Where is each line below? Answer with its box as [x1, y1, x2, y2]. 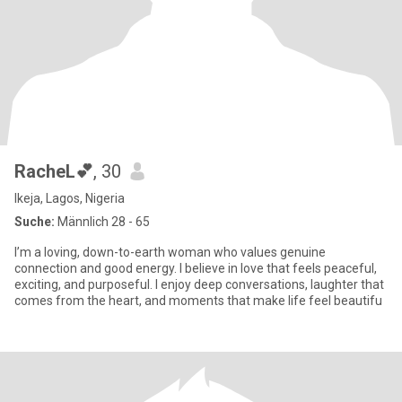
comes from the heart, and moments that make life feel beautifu [14, 293, 382, 308]
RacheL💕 [14, 161, 93, 182]
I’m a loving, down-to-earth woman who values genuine [14, 245, 326, 259]
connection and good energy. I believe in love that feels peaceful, [14, 261, 377, 275]
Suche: [14, 214, 55, 229]
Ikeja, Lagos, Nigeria [14, 191, 125, 205]
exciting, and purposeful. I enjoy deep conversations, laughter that [14, 277, 384, 292]
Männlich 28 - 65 [55, 214, 150, 229]
